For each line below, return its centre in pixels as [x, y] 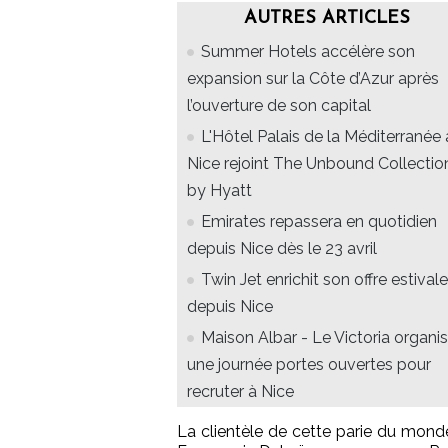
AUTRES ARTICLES [327, 19]
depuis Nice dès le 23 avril [282, 249]
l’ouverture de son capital [279, 106]
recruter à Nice [240, 392]
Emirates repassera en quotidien [319, 222]
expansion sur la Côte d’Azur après [313, 79]
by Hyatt [219, 191]
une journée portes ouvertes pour [309, 365]
